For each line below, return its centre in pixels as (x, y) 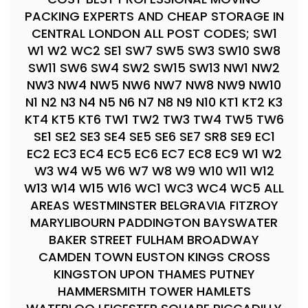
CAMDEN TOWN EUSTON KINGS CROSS (154, 256)
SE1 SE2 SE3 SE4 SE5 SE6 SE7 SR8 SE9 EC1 (154, 136)
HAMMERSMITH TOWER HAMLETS (154, 291)
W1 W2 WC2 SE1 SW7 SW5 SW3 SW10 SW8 (154, 50)
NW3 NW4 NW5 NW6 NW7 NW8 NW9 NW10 (154, 85)
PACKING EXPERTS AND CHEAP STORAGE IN (154, 16)
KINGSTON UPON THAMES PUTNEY (154, 274)
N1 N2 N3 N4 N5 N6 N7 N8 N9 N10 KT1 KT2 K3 (154, 102)
